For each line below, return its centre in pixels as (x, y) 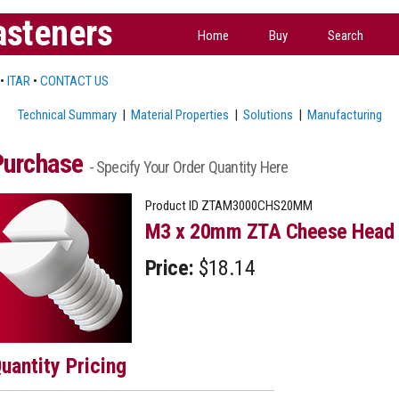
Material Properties (179, 114)
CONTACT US (74, 81)
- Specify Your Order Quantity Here (188, 167)
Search (346, 35)
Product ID (171, 205)
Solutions (268, 114)
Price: (169, 268)
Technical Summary (67, 114)
